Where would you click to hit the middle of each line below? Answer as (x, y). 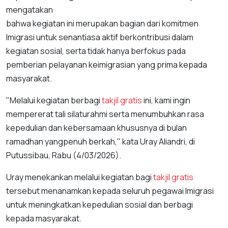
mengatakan (30, 10)
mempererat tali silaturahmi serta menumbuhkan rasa (105, 114)
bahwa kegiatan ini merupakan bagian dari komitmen (102, 23)
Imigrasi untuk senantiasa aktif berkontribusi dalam (100, 37)
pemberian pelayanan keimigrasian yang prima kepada (107, 65)
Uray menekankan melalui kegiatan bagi (80, 177)
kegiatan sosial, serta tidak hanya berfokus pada (96, 51)
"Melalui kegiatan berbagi (54, 100)
